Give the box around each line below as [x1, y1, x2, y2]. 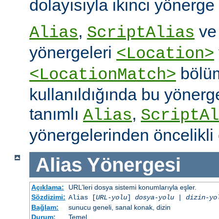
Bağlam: [31, 203, 59, 212]
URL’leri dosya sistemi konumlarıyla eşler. [68, 183, 197, 192]
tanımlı [29, 104, 83, 123]
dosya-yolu [134, 194, 174, 202]
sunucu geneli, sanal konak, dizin [68, 203, 171, 212]
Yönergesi [87, 153, 181, 175]
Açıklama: [31, 183, 64, 192]
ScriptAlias [87, 23, 195, 42]
